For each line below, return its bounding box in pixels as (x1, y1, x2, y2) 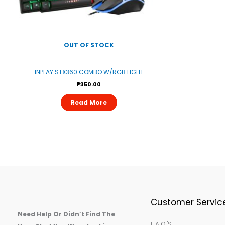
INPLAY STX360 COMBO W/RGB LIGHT (34, 67, 144, 76)
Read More (71, 98, 107, 107)
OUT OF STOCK (64, 40, 114, 49)
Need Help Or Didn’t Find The (18, 210, 115, 219)
